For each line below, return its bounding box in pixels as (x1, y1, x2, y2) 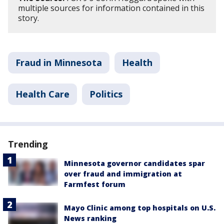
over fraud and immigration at (64, 169, 182, 178)
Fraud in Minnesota (15, 56, 102, 68)
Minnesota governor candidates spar (64, 158, 205, 168)
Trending (8, 138, 48, 150)
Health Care (15, 88, 69, 100)
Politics (89, 88, 122, 100)
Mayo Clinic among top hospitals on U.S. (64, 203, 215, 212)
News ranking (64, 213, 116, 223)
